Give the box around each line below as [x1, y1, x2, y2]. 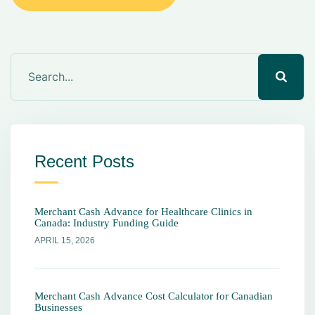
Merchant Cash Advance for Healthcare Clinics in [34, 205, 252, 217]
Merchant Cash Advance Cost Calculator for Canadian [34, 290, 273, 302]
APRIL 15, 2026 [34, 235, 95, 245]
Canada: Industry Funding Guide [34, 217, 179, 229]
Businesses [34, 301, 82, 313]
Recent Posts [34, 151, 134, 171]
